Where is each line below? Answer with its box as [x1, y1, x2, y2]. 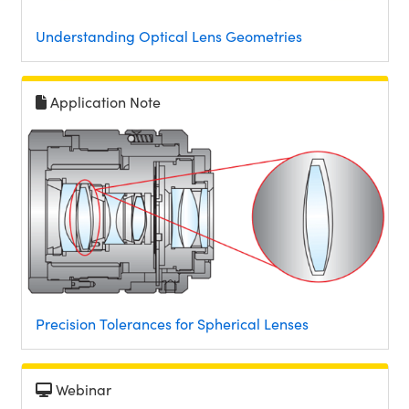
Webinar [55, 379, 111, 399]
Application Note [49, 92, 161, 112]
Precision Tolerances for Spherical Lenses [35, 313, 309, 333]
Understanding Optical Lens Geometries [35, 26, 302, 47]
